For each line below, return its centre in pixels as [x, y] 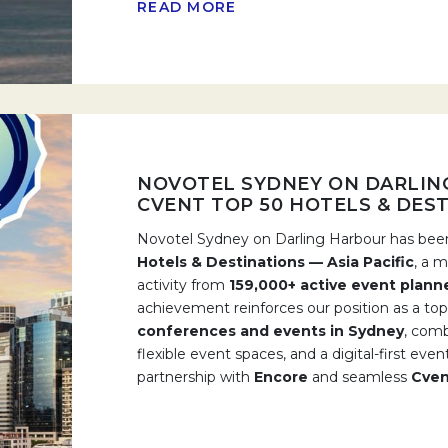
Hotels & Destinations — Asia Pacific [275, 262]
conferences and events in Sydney [270, 331]
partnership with [195, 377]
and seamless [359, 377]
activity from [183, 285]
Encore [281, 377]
